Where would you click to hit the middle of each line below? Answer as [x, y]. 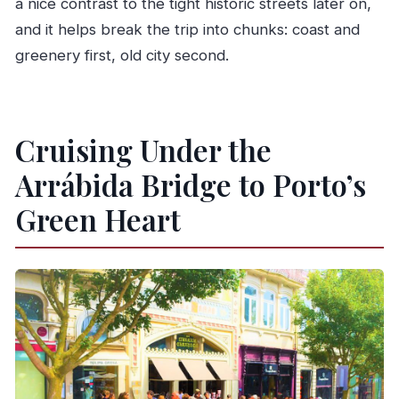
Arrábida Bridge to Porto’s [190, 184]
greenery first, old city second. [122, 55]
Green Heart [98, 219]
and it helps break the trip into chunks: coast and [187, 29]
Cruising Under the [143, 150]
